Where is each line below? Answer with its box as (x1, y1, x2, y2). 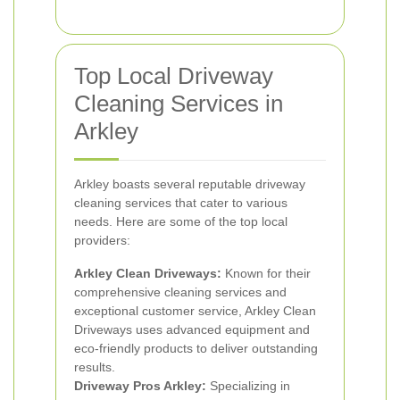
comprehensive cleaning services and (74, 285, 287, 299)
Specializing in (206, 379, 290, 393)
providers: (74, 233, 130, 247)
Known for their (221, 266, 311, 280)
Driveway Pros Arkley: (74, 379, 206, 393)
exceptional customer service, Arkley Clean (74, 304, 316, 318)
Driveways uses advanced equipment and (74, 322, 310, 337)
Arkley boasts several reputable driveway (74, 177, 305, 191)
